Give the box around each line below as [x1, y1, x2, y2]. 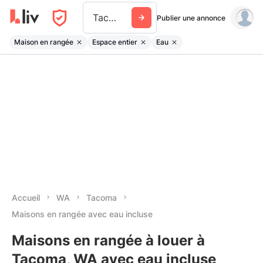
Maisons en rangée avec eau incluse [12, 209, 153, 219]
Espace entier [92, 37, 137, 46]
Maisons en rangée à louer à [12, 232, 205, 249]
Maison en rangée [14, 37, 73, 46]
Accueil [12, 193, 40, 203]
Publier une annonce [157, 13, 225, 22]
